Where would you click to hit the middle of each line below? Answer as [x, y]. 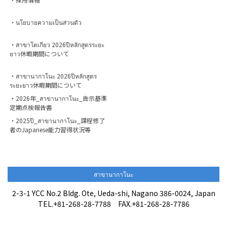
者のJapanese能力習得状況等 [50, 129]
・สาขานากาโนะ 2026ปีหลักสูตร [53, 75]
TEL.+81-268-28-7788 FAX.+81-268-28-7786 [113, 203]
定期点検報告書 [31, 107]
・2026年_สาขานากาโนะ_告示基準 [58, 98]
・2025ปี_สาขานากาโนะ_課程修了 [57, 120]
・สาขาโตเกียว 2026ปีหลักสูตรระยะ [57, 44]
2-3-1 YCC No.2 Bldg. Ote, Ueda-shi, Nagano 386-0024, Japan [113, 193]
